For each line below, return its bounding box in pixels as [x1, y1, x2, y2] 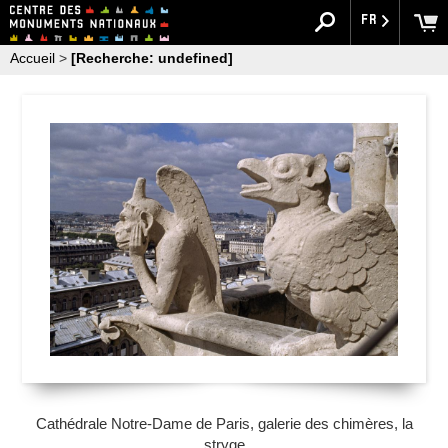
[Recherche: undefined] [71, 50, 233, 66]
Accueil [10, 50, 55, 66]
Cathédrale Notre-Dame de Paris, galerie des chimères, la [35, 415, 413, 432]
